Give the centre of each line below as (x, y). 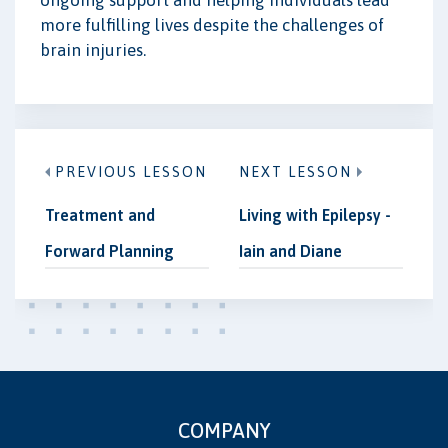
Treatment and (100, 215)
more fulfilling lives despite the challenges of (212, 24)
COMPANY (224, 431)
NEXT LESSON (295, 172)
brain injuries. (93, 49)
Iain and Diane (290, 251)
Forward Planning (109, 251)
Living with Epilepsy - (315, 215)
